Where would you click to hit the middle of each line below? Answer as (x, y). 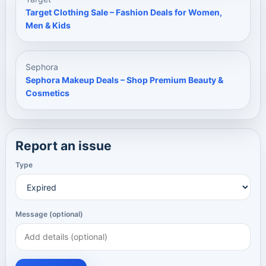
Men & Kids (48, 25)
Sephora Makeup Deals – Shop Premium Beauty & (124, 80)
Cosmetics (47, 93)
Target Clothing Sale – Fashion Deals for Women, (124, 12)
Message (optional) (49, 214)
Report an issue (64, 146)
